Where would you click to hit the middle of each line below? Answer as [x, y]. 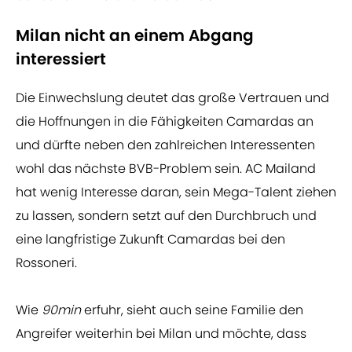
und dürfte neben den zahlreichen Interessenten [165, 145]
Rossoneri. [46, 263]
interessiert [61, 59]
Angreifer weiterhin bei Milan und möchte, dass [161, 334]
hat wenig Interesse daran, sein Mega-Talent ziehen [176, 192]
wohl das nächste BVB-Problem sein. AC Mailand [166, 169]
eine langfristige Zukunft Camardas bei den [150, 240]
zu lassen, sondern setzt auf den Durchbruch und [166, 216]
